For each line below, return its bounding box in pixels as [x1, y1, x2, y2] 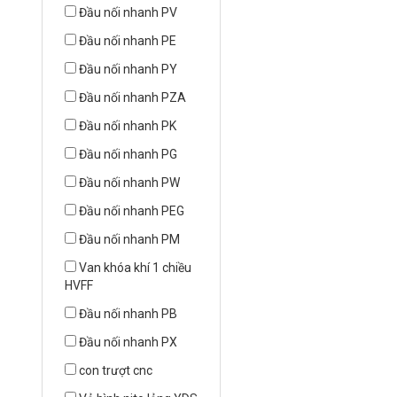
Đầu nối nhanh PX [79, 335, 177, 350]
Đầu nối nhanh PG [79, 147, 177, 162]
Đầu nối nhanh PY [79, 62, 177, 77]
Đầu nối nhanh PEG [79, 204, 184, 219]
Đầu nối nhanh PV [79, 5, 177, 20]
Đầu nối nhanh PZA [79, 90, 186, 105]
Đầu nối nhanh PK [79, 119, 176, 134]
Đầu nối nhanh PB [79, 307, 177, 322]
